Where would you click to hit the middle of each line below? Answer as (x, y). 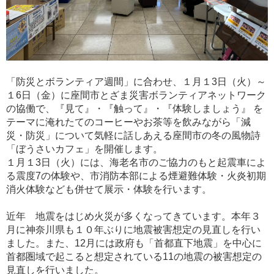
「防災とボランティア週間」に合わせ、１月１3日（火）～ (136, 81)
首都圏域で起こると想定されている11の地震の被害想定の (134, 256)
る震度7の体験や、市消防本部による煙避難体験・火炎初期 (136, 176)
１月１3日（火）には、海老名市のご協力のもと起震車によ (136, 162)
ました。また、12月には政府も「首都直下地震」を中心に (134, 243)
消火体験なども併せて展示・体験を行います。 (109, 189)
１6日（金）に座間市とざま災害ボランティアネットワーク (136, 95)
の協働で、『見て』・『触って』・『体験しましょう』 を (135, 108)
